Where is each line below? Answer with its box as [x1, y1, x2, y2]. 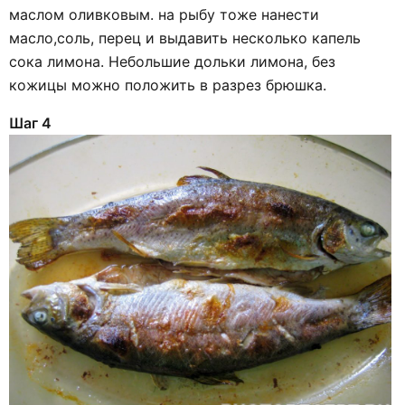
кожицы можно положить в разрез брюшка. [9, 75, 326, 94]
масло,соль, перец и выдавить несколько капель [9, 28, 361, 47]
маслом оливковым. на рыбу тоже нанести [9, 5, 319, 24]
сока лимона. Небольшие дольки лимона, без [9, 52, 335, 71]
